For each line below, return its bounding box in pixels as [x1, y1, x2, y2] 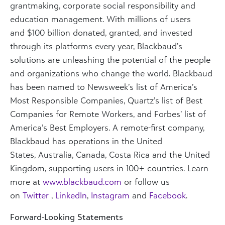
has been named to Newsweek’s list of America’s [10, 81, 197, 92]
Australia [38, 149, 72, 160]
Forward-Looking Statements [10, 211, 123, 222]
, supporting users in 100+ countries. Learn [45, 162, 208, 173]
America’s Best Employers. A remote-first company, [10, 122, 204, 133]
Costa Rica [109, 149, 150, 160]
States [10, 149, 34, 160]
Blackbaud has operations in [10, 135, 122, 146]
